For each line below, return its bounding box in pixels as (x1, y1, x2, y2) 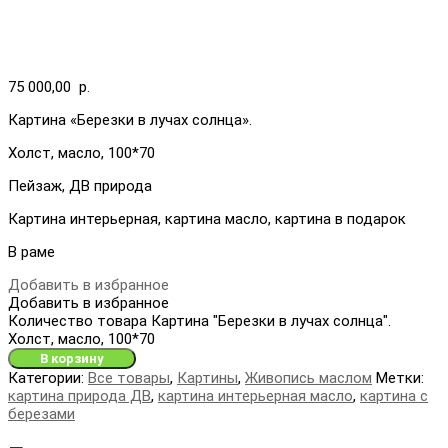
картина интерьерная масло (158, 387, 353, 406)
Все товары (88, 369, 170, 388)
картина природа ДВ (8, 387, 151, 406)
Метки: (376, 369, 424, 388)
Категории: (8, 369, 88, 388)
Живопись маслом (245, 369, 372, 388)
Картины (177, 369, 238, 388)
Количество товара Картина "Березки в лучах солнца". (8, 312, 391, 331)
